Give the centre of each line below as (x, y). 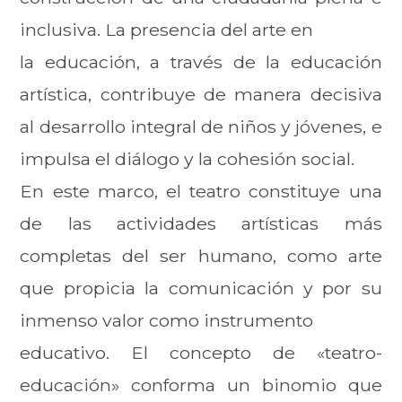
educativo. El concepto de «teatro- (201, 352)
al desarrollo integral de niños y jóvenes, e (201, 126)
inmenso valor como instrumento (167, 320)
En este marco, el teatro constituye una (201, 191)
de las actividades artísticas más (201, 223)
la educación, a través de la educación (201, 61)
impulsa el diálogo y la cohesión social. (188, 158)
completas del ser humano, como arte (201, 255)
